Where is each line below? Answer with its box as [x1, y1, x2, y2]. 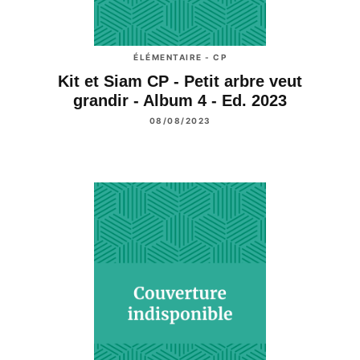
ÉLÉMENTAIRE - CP [133, 52, 227, 63]
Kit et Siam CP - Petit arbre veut [58, 72, 302, 91]
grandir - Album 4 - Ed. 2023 [73, 92, 287, 110]
